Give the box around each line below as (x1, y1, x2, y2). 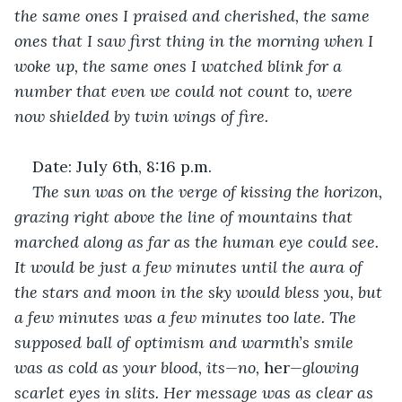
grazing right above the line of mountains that (14, 205, 357, 227)
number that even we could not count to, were (14, 80, 357, 101)
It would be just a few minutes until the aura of (14, 256, 367, 277)
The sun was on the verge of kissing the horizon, (32, 180, 387, 202)
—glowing (290, 356, 363, 378)
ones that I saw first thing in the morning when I (14, 30, 378, 51)
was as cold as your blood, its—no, (14, 356, 264, 378)
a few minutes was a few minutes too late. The (14, 306, 361, 328)
